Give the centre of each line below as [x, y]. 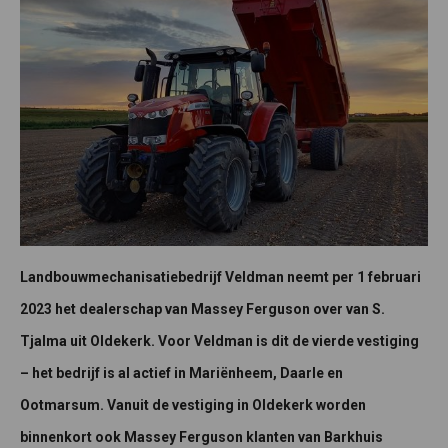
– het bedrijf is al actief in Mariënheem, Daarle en [181, 373]
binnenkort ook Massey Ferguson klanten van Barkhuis [201, 437]
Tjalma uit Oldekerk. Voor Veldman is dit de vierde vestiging [219, 341]
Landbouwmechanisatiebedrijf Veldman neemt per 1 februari [220, 277]
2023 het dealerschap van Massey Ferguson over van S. [202, 309]
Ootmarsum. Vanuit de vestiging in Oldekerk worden [193, 405]
